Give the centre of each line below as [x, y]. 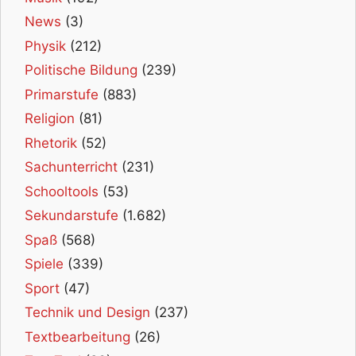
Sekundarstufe [72, 216]
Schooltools [62, 191]
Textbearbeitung [77, 337]
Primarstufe [62, 94]
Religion [50, 119]
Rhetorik [51, 143]
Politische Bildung [81, 70]
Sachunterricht [71, 167]
